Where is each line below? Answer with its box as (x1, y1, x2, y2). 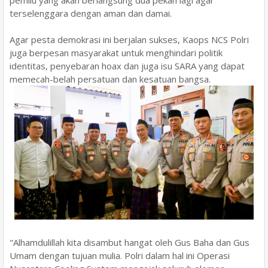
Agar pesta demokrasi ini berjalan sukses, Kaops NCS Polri (10, 33, 249, 45)
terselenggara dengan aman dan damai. (10, 7, 174, 19)
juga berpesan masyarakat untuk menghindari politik (10, 46, 223, 59)
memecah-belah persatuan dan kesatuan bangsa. (10, 72, 211, 85)
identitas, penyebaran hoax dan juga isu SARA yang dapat (10, 59, 245, 72)
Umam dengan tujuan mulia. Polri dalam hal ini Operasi (10, 249, 230, 261)
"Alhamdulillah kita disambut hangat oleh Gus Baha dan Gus (10, 236, 249, 248)
